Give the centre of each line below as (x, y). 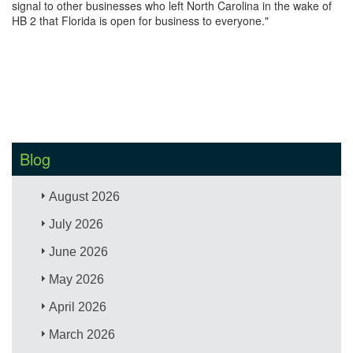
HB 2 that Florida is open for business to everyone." (140, 20)
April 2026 (78, 307)
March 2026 (82, 334)
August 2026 (85, 196)
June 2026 (79, 251)
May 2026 (77, 279)
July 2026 (76, 224)
